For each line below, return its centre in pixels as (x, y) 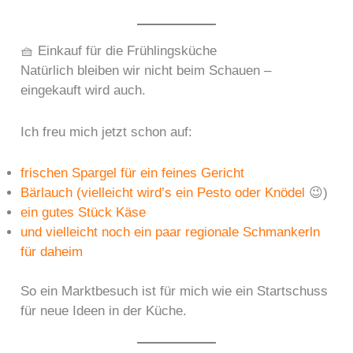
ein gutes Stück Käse (84, 212)
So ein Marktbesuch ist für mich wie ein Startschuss (175, 292)
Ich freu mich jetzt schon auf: (107, 132)
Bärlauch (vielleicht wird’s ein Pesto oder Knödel (163, 192)
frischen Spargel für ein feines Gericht (133, 173)
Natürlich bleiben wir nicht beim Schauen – (146, 71)
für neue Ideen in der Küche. (104, 311)
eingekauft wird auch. (84, 91)
